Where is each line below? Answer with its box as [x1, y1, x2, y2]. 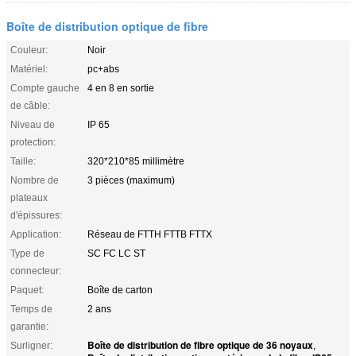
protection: [10, 136, 56, 148]
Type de [10, 247, 44, 259]
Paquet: [10, 284, 44, 296]
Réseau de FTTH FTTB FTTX [87, 228, 212, 240]
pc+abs [87, 63, 119, 75]
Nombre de [10, 174, 59, 186]
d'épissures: [10, 209, 62, 221]
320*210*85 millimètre [87, 155, 184, 167]
